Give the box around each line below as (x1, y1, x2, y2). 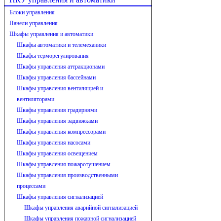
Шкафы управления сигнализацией (17, 193, 103, 201)
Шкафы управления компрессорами (17, 128, 106, 136)
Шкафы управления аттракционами (17, 63, 105, 71)
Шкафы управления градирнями (17, 107, 97, 114)
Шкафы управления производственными (17, 172, 118, 179)
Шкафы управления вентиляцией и (17, 85, 103, 92)
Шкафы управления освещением (17, 150, 98, 157)
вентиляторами (17, 96, 54, 103)
